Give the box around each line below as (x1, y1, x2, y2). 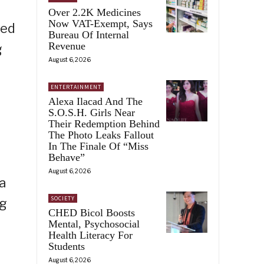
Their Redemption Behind (48, 117, 160, 130)
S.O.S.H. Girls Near (48, 106, 135, 118)
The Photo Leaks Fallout (48, 128, 154, 141)
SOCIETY (51, 194, 75, 202)
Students (48, 240, 85, 252)
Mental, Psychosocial (48, 217, 140, 230)
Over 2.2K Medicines (48, 6, 141, 18)
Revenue (48, 39, 85, 52)
